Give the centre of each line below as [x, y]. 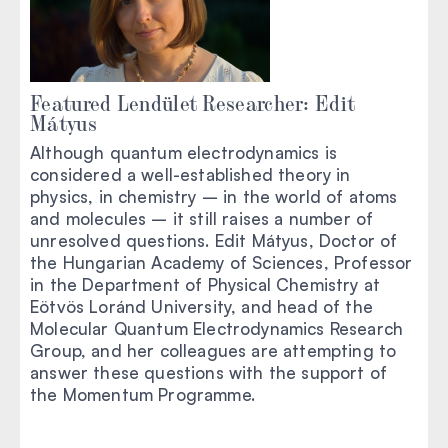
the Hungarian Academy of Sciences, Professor [221, 262]
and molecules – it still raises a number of [202, 218]
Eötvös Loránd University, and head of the [201, 306]
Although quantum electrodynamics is [183, 152]
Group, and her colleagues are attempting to [213, 350]
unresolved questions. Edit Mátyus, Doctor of [214, 240]
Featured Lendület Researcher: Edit [193, 101]
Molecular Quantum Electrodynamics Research [217, 328]
